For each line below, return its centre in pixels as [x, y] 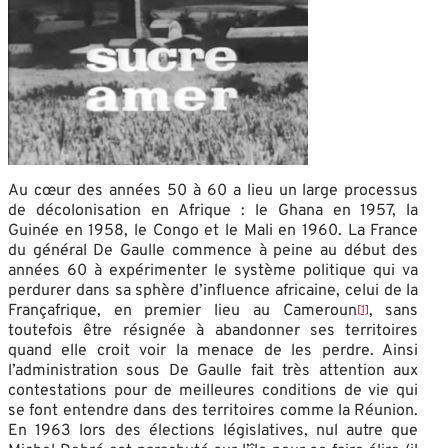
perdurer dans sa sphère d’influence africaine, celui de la [213, 290]
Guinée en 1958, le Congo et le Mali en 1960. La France [213, 230]
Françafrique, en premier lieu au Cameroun [182, 310]
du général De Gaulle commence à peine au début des [213, 250]
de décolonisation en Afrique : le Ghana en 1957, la [213, 210]
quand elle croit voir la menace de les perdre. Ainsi [213, 350]
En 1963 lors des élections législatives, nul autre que [213, 430]
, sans [393, 310]
